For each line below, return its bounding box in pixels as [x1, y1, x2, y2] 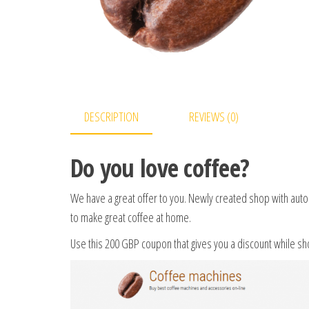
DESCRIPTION [84, 108, 139, 125]
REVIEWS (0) [189, 108, 239, 125]
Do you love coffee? [70, 151, 250, 186]
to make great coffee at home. [70, 209, 191, 226]
